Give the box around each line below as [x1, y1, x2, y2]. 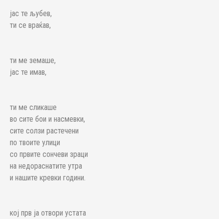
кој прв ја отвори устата [10, 208, 86, 218]
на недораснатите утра [10, 161, 82, 171]
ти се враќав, [10, 21, 51, 30]
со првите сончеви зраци [10, 150, 88, 159]
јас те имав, [10, 67, 46, 77]
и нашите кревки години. [10, 173, 86, 182]
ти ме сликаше [10, 103, 57, 112]
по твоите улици [10, 138, 60, 147]
